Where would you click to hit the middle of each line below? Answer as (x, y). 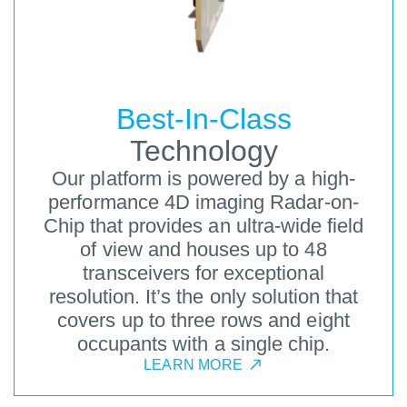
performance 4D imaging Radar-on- (203, 203)
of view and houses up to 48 (203, 250)
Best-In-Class (203, 119)
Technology (203, 151)
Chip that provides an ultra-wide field (203, 226)
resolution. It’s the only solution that (203, 297)
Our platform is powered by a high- (203, 179)
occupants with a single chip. (203, 344)
